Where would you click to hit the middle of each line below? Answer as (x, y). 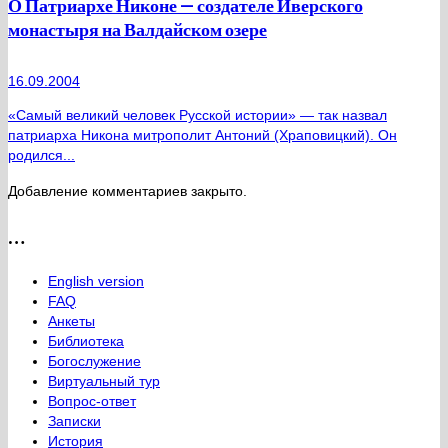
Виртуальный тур (104, 381)
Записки (74, 421)
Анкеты (71, 321)
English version (96, 281)
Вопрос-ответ (92, 401)
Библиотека (86, 341)
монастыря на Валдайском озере (137, 29)
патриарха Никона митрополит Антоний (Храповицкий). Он (202, 135)
